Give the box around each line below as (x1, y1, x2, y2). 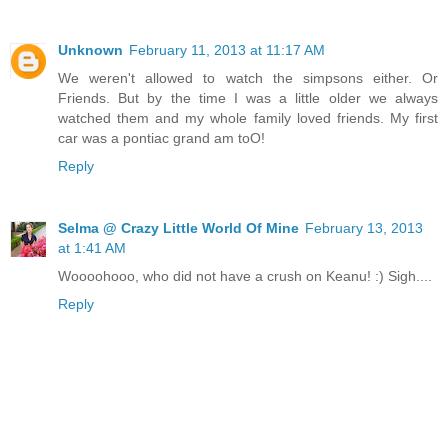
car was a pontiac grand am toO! (58, 130, 265, 147)
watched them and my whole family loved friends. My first (58, 110, 438, 127)
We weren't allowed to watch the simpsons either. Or (58, 70, 438, 87)
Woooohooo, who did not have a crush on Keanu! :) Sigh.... (58, 268, 432, 285)
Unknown (58, 42, 123, 59)
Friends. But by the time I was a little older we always (58, 90, 438, 107)
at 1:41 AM (58, 240, 126, 257)
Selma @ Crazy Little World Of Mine (58, 220, 299, 237)
